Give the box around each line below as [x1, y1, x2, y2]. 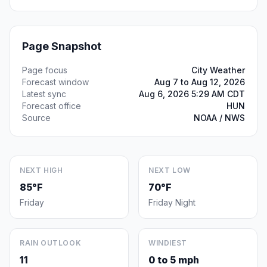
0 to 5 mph [148, 254, 199, 266]
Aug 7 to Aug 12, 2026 [154, 77, 245, 87]
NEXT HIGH [20, 166, 63, 175]
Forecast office [22, 101, 81, 111]
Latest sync [22, 89, 66, 99]
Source [22, 113, 51, 123]
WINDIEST [148, 238, 187, 247]
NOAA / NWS [194, 113, 245, 123]
